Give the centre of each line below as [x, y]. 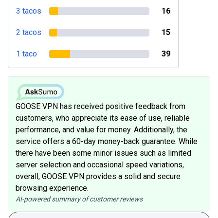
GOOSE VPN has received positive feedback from [100, 106]
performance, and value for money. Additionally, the [101, 129]
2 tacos [29, 32]
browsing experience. [52, 188]
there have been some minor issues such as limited [103, 153]
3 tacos [29, 11]
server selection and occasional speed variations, [100, 164]
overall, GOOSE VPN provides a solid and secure [98, 176]
